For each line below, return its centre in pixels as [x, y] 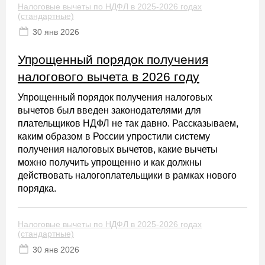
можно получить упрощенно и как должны [110, 162]
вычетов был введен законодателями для [109, 110]
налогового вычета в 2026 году [109, 77]
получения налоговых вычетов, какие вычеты [118, 149]
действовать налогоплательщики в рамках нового [127, 175]
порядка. [37, 188]
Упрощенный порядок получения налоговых [115, 97]
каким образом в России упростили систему [114, 136]
